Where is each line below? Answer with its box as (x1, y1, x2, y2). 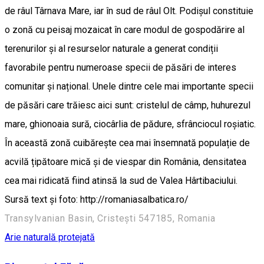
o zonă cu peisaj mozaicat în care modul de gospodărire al (5, 24, 245, 36)
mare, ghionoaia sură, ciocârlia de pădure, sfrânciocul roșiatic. (5, 118, 256, 130)
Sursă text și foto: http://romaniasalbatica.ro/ (5, 194, 189, 206)
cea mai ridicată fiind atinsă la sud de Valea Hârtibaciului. (5, 175, 237, 187)
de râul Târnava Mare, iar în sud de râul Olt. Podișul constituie (5, 5, 253, 17)
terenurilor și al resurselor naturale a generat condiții (5, 43, 218, 55)
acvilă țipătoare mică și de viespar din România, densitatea (5, 156, 246, 168)
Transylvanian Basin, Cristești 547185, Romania (5, 213, 216, 225)
